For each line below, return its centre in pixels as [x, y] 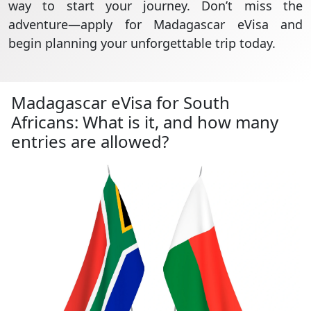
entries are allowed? [90, 141]
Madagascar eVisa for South [120, 102]
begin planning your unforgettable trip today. [142, 43]
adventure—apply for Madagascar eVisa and [155, 24]
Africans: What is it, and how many [145, 122]
